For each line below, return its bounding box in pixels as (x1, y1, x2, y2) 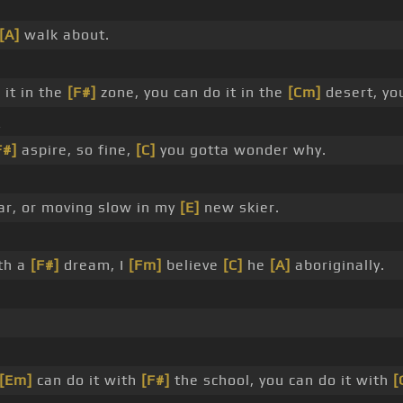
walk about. (20, 26, 110, 44)
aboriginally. (291, 256, 385, 274)
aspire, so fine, (17, 141, 136, 159)
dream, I (59, 256, 129, 274)
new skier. (200, 199, 280, 217)
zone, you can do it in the (96, 84, 288, 102)
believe (162, 256, 223, 274)
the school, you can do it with (170, 372, 393, 390)
